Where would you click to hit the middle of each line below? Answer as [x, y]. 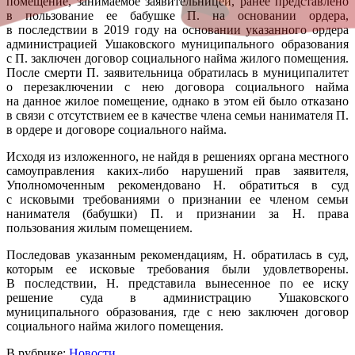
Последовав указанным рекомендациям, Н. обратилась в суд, [177, 254]
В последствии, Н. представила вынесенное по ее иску [177, 283]
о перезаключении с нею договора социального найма [177, 86]
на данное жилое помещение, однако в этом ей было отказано [177, 101]
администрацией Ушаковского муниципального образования [177, 44]
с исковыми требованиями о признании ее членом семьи [177, 199]
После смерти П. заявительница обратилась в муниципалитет [177, 72]
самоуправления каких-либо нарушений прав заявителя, [177, 170]
